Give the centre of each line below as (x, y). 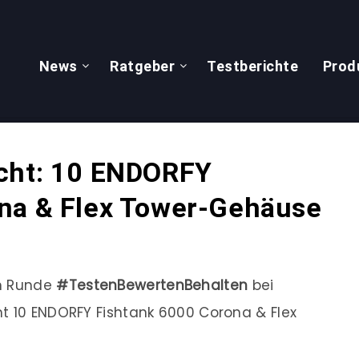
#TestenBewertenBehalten (152, 285)
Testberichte (253, 66)
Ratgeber (142, 66)
